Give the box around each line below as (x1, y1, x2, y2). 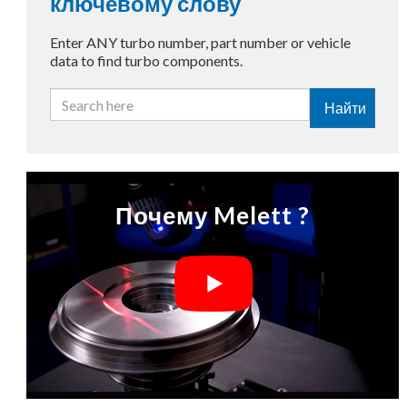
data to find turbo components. (49, 52, 243, 69)
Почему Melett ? (115, 200, 310, 230)
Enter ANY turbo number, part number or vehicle (49, 34, 351, 51)
